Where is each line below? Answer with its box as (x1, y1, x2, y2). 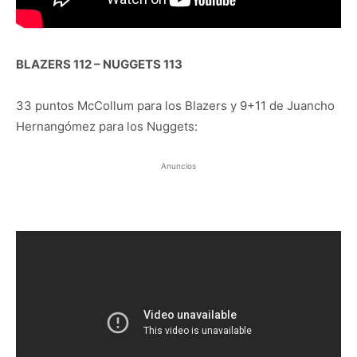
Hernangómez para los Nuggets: (16, 119, 198, 135)
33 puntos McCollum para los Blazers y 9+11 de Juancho (16, 98, 335, 114)
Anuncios (161, 161, 196, 171)
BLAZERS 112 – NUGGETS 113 (16, 57, 182, 73)
